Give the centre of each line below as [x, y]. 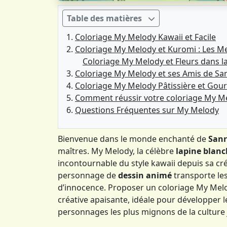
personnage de [88, 175]
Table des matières [104, 18]
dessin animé [145, 175]
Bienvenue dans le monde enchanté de [133, 139]
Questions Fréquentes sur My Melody [147, 110]
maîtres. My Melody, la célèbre [117, 151]
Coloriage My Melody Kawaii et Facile [145, 37]
